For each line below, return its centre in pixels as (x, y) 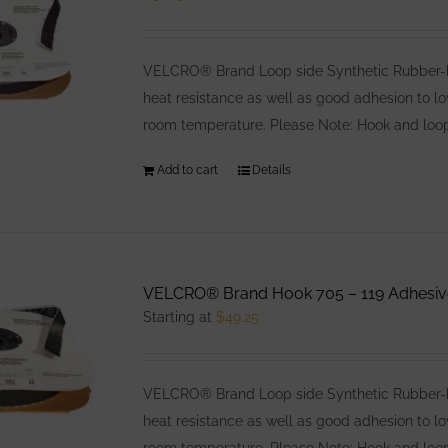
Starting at (180, 317)
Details (272, 170)
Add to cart (188, 170)
